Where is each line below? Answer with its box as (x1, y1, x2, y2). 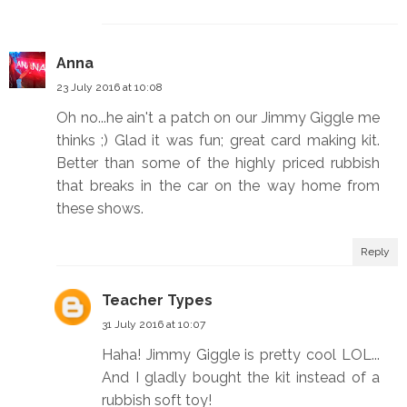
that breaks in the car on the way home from (56, 177, 380, 195)
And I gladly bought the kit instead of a (102, 369, 380, 387)
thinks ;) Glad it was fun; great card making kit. (56, 132, 380, 150)
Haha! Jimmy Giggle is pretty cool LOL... (102, 346, 380, 364)
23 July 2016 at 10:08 (56, 81, 163, 94)
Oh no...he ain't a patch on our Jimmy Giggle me (56, 109, 380, 127)
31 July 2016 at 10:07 (102, 318, 205, 332)
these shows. (56, 200, 144, 218)
